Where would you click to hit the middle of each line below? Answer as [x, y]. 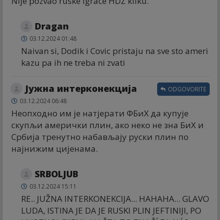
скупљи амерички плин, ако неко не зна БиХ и [108, 125]
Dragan [52, 26]
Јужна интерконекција [81, 89]
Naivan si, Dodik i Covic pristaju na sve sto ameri [115, 51]
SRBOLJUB [56, 174]
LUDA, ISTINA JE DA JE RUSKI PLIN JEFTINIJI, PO [111, 211]
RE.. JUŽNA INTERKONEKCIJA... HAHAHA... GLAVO [115, 199]
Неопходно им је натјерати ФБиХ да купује [100, 113]
